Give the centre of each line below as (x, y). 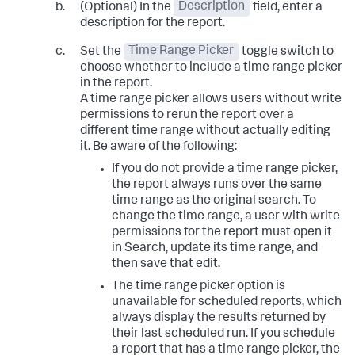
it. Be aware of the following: (158, 147)
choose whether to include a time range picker (211, 68)
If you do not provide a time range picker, (224, 169)
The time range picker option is (198, 286)
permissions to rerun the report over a (187, 115)
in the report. (116, 84)
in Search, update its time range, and (214, 248)
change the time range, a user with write (225, 217)
